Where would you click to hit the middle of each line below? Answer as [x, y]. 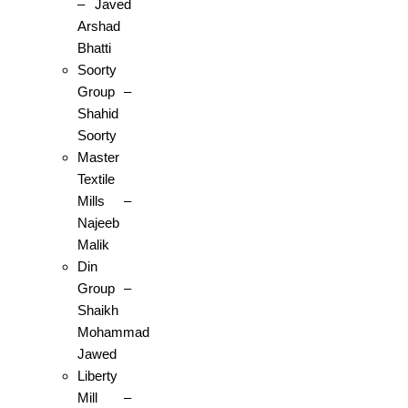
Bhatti [94, 48]
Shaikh [98, 311]
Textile [96, 179]
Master [98, 158]
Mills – [104, 201]
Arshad [99, 26]
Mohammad [113, 332]
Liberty [97, 376]
